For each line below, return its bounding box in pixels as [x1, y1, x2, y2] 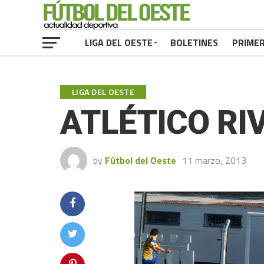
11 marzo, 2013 [182, 153, 246, 167]
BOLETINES [170, 35, 218, 49]
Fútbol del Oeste [105, 153, 176, 167]
